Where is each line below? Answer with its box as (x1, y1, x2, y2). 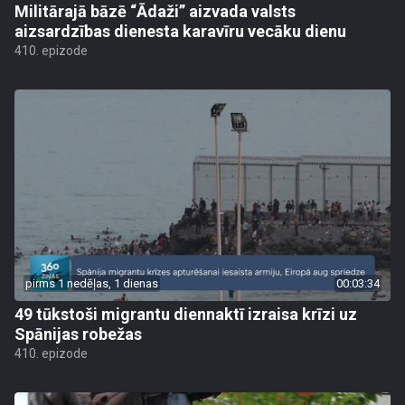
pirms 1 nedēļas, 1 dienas (25, 277, 158, 290)
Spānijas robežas (14, 325, 142, 344)
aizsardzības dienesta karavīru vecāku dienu (14, 22, 346, 41)
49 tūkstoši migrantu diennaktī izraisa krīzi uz (14, 305, 357, 324)
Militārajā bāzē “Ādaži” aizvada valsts (14, 2, 296, 21)
